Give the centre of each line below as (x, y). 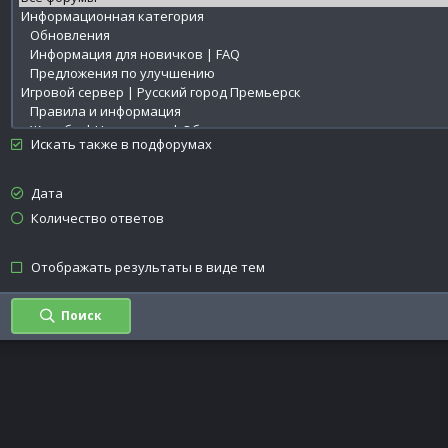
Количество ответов (97, 218)
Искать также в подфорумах (121, 144)
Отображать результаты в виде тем (147, 267)
